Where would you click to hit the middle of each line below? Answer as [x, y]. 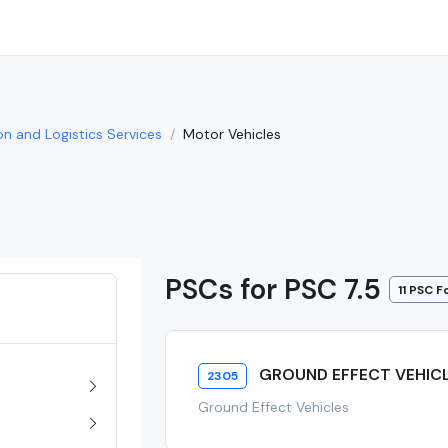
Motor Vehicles [232, 134]
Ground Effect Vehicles [274, 407]
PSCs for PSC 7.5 [273, 289]
